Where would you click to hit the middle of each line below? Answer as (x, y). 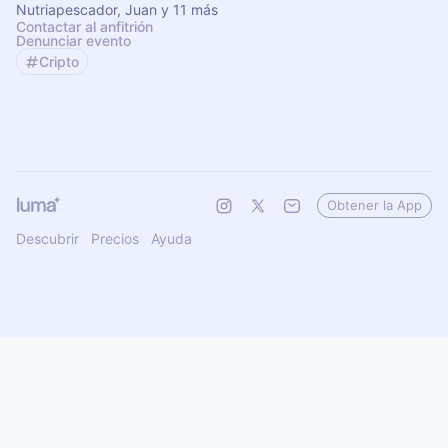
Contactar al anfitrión (84, 26)
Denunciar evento (73, 40)
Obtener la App (374, 205)
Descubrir (47, 238)
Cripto (59, 61)
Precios (115, 238)
